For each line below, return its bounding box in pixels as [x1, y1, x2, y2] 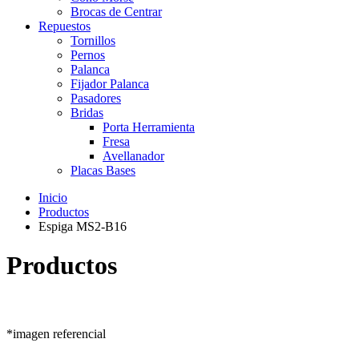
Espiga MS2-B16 [38, 220, 127, 233]
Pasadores [71, 91, 121, 105]
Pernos [71, 48, 105, 62]
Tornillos [71, 34, 115, 47]
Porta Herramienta [103, 120, 195, 134]
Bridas [71, 106, 103, 119]
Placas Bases [71, 163, 135, 177]
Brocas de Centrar [71, 5, 162, 18]
